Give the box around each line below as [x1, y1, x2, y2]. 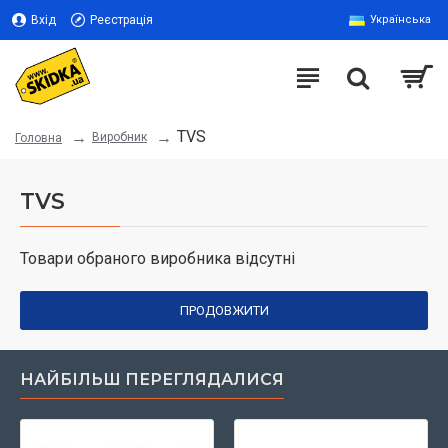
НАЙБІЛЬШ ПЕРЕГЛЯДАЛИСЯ [20, 370, 284, 389]
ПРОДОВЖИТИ [179, 303, 269, 318]
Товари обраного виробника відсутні [20, 249, 295, 268]
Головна [15, 131, 62, 145]
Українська [370, 13, 431, 26]
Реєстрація [90, 13, 153, 27]
